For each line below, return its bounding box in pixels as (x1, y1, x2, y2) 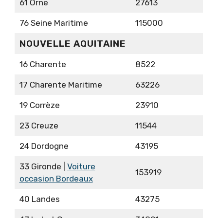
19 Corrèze (19, 100, 60, 110)
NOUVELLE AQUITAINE (19, 38, 126, 50)
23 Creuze (19, 121, 58, 131)
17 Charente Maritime (19, 80, 102, 90)
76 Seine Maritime (19, 18, 88, 28)
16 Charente (19, 59, 66, 70)
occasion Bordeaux (19, 174, 93, 184)
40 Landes (19, 194, 60, 204)
